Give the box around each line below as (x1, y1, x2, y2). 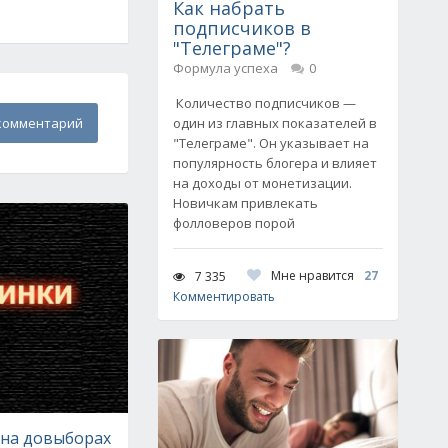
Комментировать (173, 288, 275, 305)
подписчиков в (173, 16, 311, 40)
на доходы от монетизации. (173, 174, 352, 192)
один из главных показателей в (173, 114, 377, 132)
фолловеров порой (173, 214, 295, 232)
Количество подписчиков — (173, 94, 356, 112)
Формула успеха (173, 59, 278, 77)
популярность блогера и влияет (173, 154, 377, 172)
